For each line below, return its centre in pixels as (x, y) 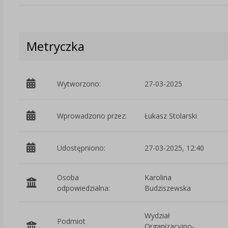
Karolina (158, 178)
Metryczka (55, 46)
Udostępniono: (81, 148)
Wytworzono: (79, 83)
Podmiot (72, 221)
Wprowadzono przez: (92, 116)
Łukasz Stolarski (170, 116)
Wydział (157, 216)
